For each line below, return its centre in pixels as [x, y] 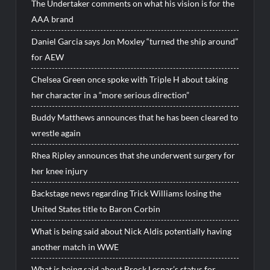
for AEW [48, 57]
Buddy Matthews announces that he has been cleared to [135, 118]
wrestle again [56, 133]
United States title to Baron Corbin [96, 209]
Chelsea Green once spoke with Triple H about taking [130, 80]
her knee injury [60, 171]
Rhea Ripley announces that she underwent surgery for [133, 155]
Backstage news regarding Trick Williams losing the [127, 193]
